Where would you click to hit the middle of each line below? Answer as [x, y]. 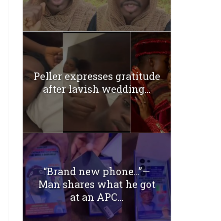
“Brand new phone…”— [97, 171]
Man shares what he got [97, 184]
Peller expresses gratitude [97, 76]
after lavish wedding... [97, 89]
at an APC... [97, 197]
